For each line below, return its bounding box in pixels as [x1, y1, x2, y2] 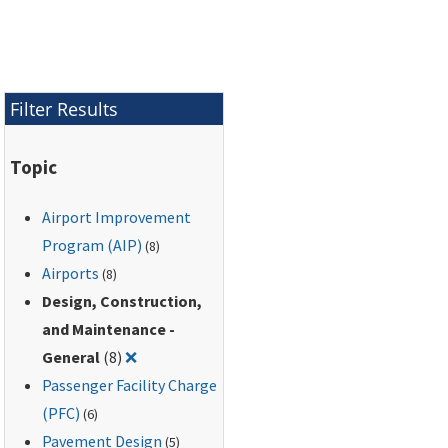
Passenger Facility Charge [42, 374, 218, 395]
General [42, 346, 101, 367]
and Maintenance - [42, 318, 176, 339]
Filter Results [10, 97, 119, 122]
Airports [42, 262, 100, 283]
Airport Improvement [42, 206, 192, 227]
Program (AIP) [42, 234, 143, 255]
